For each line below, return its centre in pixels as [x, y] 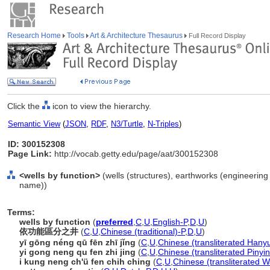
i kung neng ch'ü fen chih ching [85, 262]
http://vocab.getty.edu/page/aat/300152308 [135, 154]
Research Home [35, 36]
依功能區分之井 [49, 231]
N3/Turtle [127, 124]
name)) [33, 185]
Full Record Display [216, 36]
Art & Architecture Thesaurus [137, 36]
